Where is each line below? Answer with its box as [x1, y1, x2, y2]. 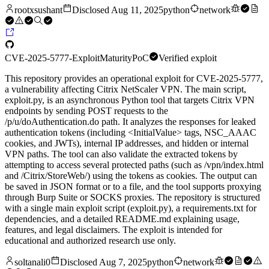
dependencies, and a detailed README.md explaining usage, [5, 214, 240, 225]
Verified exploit [159, 53, 217, 64]
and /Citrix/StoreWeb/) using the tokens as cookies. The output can [5, 171, 257, 181]
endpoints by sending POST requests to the [5, 106, 168, 116]
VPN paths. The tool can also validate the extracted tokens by [5, 149, 238, 160]
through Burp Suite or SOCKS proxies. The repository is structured [5, 192, 260, 203]
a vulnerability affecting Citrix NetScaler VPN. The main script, [5, 84, 246, 95]
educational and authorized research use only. [5, 235, 176, 246]
